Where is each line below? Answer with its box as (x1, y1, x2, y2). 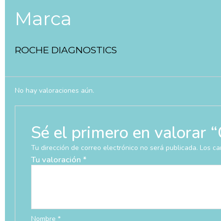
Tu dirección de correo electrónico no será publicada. (31, 143, 198, 153)
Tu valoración (31, 154, 83, 166)
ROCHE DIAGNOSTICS (15, 44, 117, 56)
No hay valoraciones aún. (15, 86, 94, 96)
